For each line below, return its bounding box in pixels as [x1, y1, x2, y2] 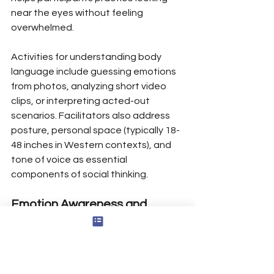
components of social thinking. [11, 169, 148, 179]
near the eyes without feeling [11, 7, 145, 18]
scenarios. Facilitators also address [11, 110, 172, 120]
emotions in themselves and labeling [11, 246, 176, 256]
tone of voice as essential [11, 154, 129, 165]
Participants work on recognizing [11, 231, 160, 242]
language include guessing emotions [11, 66, 178, 76]
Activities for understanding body [11, 51, 163, 62]
